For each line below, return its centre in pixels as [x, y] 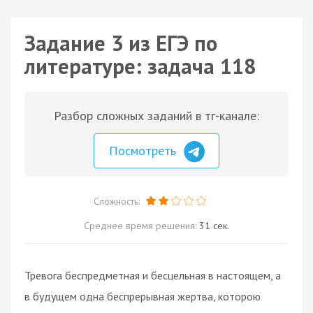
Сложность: [118, 201]
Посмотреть [144, 151]
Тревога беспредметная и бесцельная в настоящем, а [153, 275]
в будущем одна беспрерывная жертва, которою [143, 296]
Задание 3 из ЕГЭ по [121, 43]
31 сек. [214, 225]
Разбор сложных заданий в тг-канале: [156, 116]
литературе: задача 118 [140, 66]
